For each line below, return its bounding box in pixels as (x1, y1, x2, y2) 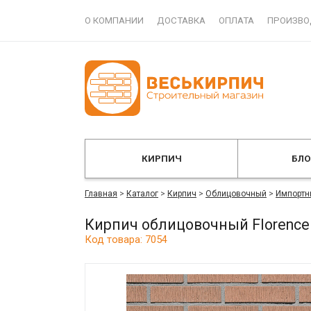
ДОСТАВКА (157, 15, 205, 26)
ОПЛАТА (219, 15, 254, 26)
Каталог (126, 189, 158, 199)
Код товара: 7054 (85, 233, 167, 246)
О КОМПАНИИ (85, 15, 144, 26)
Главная (85, 189, 117, 199)
